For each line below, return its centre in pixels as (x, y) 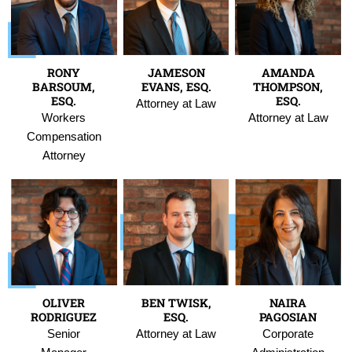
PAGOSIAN (288, 317)
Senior (64, 334)
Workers (64, 117)
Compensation (64, 136)
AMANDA (288, 72)
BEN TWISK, (176, 302)
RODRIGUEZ (64, 317)
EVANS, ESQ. (176, 86)
